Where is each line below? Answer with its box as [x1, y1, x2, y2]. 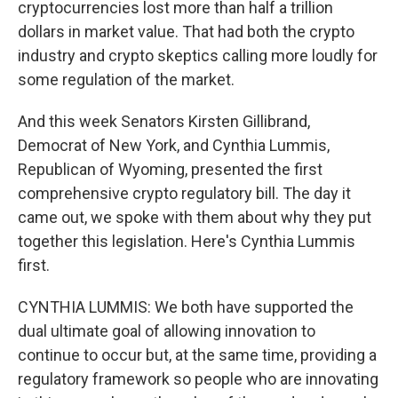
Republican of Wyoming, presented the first [18, 160, 322, 179]
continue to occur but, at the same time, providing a [18, 346, 377, 364]
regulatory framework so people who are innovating [18, 370, 378, 388]
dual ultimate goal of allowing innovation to [18, 322, 315, 340]
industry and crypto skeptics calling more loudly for [18, 46, 378, 65]
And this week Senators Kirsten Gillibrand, [18, 112, 310, 131]
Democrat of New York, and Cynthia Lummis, [18, 136, 330, 155]
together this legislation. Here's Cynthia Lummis [18, 232, 355, 251]
